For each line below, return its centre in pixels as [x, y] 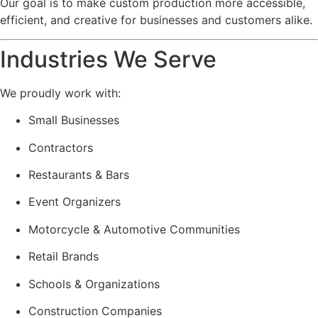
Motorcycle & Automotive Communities [134, 229]
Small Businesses [74, 120]
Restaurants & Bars [79, 175]
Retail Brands [64, 257]
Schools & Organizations [94, 284]
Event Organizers [75, 202]
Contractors [61, 147]
